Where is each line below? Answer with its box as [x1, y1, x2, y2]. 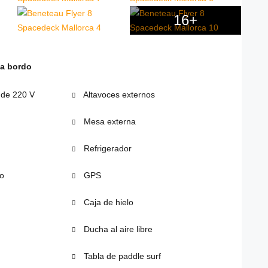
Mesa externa [81, 116, 136, 126]
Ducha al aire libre [81, 224, 153, 234]
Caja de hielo [81, 197, 133, 207]
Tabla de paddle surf [81, 251, 161, 261]
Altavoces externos [81, 89, 156, 99]
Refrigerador [81, 143, 132, 153]
